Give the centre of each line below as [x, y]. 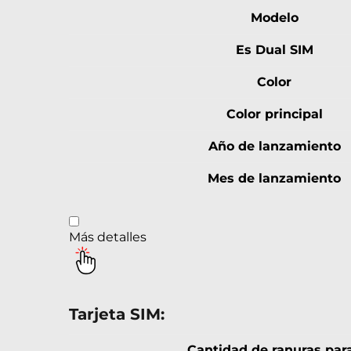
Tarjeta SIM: [117, 315]
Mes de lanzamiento [274, 179]
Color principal [274, 114]
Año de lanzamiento [274, 147]
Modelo [274, 18]
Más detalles [108, 237]
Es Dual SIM [274, 50]
